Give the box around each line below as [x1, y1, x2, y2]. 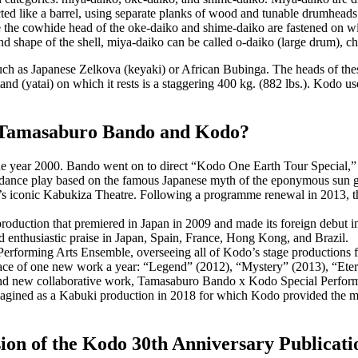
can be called [164, 35, 236, 50]
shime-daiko [203, 21, 265, 35]
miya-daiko [107, 35, 164, 50]
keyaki [128, 62, 161, 77]
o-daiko [236, 35, 274, 50]
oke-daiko [128, 21, 178, 35]
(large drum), [274, 35, 346, 50]
